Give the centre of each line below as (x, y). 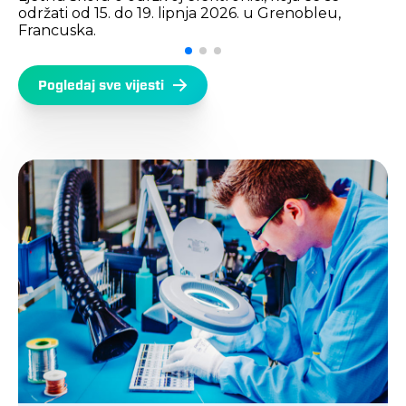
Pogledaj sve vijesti (101, 85)
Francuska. (57, 30)
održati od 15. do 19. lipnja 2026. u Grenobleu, (179, 13)
